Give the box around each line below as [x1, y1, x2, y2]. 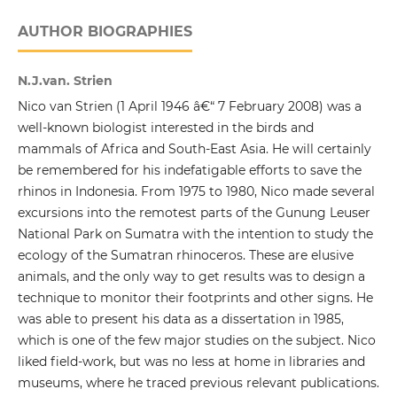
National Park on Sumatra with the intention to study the [17, 226, 373, 243]
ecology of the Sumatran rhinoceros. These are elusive [17, 247, 354, 264]
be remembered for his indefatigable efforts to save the [17, 162, 362, 179]
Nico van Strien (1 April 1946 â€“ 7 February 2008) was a [17, 98, 362, 115]
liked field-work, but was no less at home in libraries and [17, 354, 365, 370]
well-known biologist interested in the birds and [17, 120, 314, 136]
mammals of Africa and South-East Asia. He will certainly [17, 141, 371, 158]
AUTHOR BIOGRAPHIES [17, 23, 192, 41]
